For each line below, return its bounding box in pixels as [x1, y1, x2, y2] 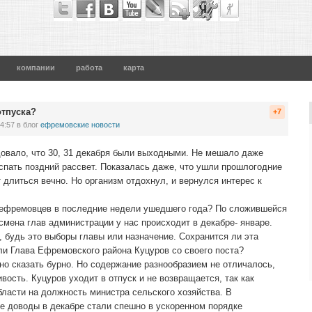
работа [76, 63, 102, 72]
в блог [15, 120, 40, 129]
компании [17, 63, 55, 72]
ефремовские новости [40, 120, 120, 129]
